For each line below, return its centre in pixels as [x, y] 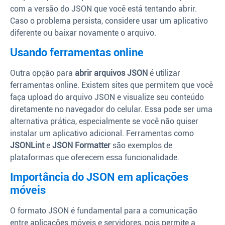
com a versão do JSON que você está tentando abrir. [103, 9]
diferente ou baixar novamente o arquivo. [83, 33]
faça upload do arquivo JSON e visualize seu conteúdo [107, 97]
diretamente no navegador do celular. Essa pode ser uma [111, 109]
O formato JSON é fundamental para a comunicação [104, 211]
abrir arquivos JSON [111, 73]
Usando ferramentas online [77, 53]
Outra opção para [42, 73]
